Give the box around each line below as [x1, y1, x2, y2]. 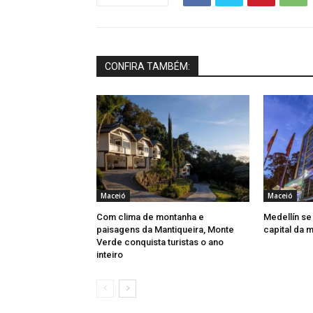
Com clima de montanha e [96, 211, 204, 222]
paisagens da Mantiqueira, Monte [96, 224, 234, 235]
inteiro [96, 249, 123, 260]
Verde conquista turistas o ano [96, 236, 224, 247]
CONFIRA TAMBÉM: [105, 60, 190, 72]
